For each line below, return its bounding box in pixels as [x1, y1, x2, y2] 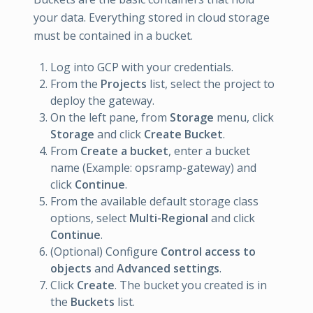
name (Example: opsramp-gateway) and [50, 159, 256, 175]
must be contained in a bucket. [34, 27, 193, 43]
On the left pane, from [50, 109, 170, 125]
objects [50, 260, 92, 276]
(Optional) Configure [50, 243, 161, 259]
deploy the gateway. [50, 92, 154, 108]
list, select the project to [147, 75, 275, 92]
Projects [101, 75, 147, 92]
